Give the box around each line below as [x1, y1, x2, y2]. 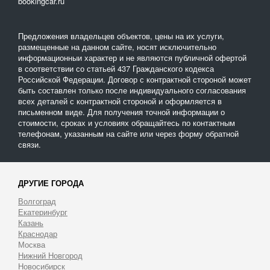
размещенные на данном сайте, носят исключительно [18, 41, 216, 52]
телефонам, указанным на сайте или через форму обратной [18, 128, 239, 139]
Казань [18, 217, 43, 228]
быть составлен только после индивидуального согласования [18, 84, 246, 96]
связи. [18, 139, 41, 150]
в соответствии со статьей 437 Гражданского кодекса [18, 63, 214, 74]
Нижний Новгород [18, 250, 83, 261]
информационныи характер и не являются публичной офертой [18, 52, 246, 63]
